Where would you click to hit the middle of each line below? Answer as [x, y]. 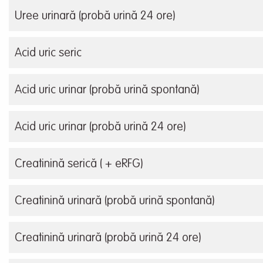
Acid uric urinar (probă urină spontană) [107, 91]
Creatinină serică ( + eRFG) [79, 165]
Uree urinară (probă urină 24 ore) [95, 17]
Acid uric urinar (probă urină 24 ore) [100, 128]
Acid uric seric [48, 54]
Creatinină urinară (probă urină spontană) [114, 202]
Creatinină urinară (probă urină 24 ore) [108, 239]
